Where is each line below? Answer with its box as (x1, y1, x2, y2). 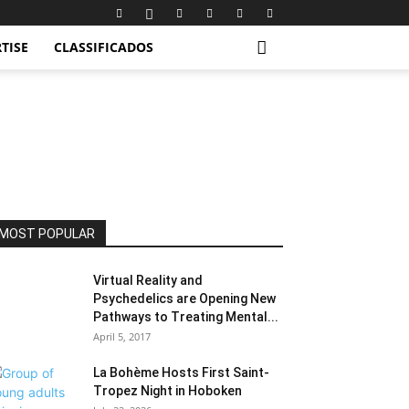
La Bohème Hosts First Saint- (93, 365, 269, 380)
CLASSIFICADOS (54, 38, 153, 56)
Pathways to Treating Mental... (93, 309, 278, 324)
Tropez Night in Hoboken (93, 383, 242, 398)
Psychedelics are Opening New (93, 291, 276, 306)
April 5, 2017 (93, 330, 151, 343)
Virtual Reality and (93, 273, 203, 288)
